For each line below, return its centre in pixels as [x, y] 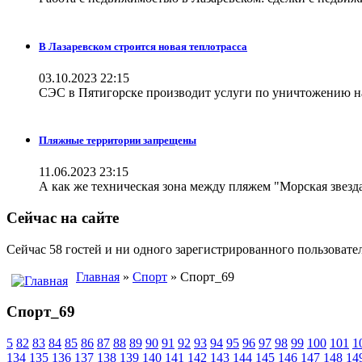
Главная [98, 276]
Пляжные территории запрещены [118, 140]
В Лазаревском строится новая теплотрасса [143, 46]
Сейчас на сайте [63, 217]
